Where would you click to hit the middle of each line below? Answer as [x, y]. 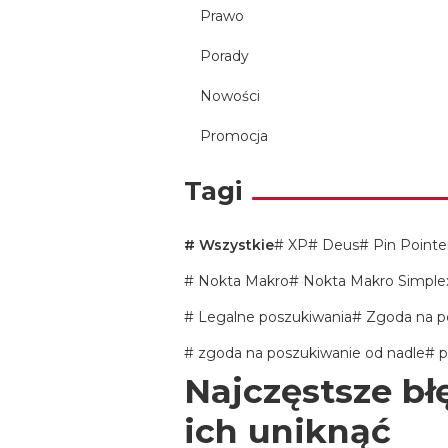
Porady [224, 56]
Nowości [230, 96]
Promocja [234, 136]
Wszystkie [234, 245]
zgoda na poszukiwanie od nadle [309, 353]
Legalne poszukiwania [273, 317]
